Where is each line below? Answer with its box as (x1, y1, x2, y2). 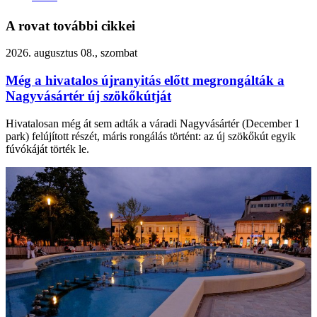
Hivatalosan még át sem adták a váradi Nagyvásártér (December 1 (6, 117, 300, 129)
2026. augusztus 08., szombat (6, 47, 137, 59)
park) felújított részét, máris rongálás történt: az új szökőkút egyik (6, 129, 296, 142)
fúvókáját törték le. (6, 142, 89, 155)
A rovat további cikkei (6, 18, 135, 33)
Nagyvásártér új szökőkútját (6, 88, 171, 104)
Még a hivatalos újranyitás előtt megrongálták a (6, 73, 284, 88)
